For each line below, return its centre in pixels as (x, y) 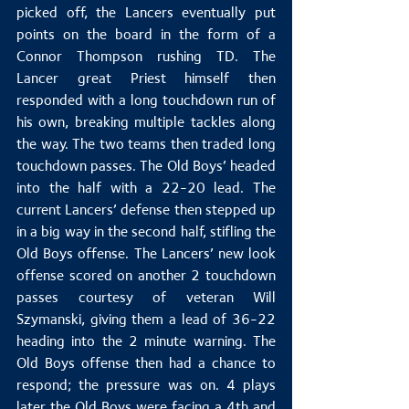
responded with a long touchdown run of (146, 100)
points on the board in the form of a (146, 35)
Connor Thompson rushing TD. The (146, 57)
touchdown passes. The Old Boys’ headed (146, 166)
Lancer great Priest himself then (146, 79)
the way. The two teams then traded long (146, 144)
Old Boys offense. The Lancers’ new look (146, 254)
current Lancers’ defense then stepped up (146, 210)
